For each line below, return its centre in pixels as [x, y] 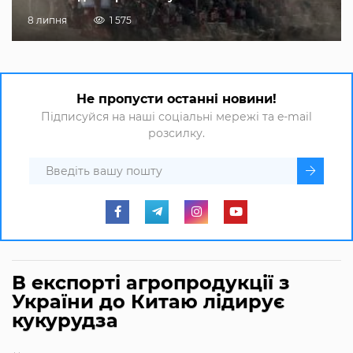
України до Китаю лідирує [148, 301]
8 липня [47, 20]
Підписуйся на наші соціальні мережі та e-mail [176, 116]
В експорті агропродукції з [151, 282]
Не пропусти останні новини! [176, 98]
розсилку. [176, 133]
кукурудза [65, 320]
